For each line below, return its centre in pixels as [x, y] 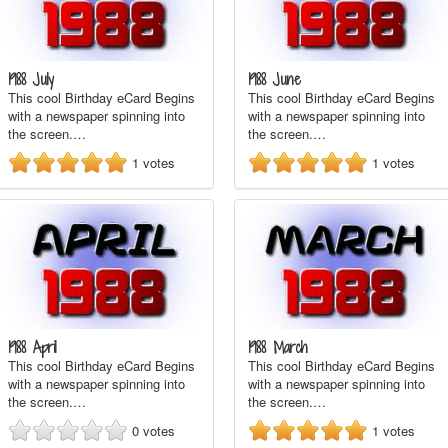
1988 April [32, 347]
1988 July [31, 79]
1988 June [274, 79]
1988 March [278, 347]
